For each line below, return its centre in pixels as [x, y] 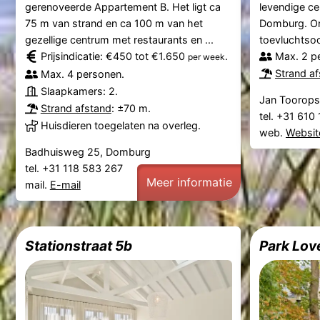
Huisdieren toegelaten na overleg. [120, 126]
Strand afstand [76, 109]
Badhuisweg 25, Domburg [87, 152]
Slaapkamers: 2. [79, 91]
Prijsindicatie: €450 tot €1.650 [114, 56]
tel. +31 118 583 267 [75, 169]
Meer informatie [189, 182]
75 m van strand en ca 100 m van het [114, 24]
